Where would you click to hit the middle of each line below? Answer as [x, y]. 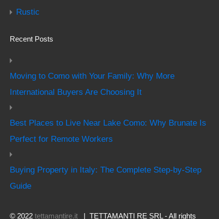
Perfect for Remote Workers [61, 139]
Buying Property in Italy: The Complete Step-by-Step [106, 170]
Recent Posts [32, 39]
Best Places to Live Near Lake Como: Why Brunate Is [108, 123]
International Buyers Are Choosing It [76, 92]
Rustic [28, 12]
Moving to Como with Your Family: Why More [92, 76]
